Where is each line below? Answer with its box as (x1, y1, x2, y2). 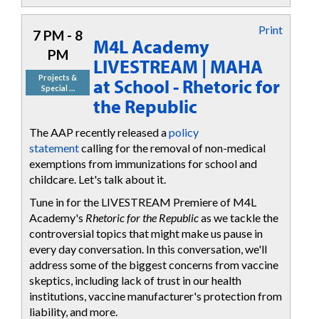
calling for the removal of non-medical (79, 140, 266, 155)
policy (169, 125, 199, 139)
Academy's (29, 211, 85, 225)
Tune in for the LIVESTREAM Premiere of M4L (29, 195, 256, 209)
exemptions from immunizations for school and (29, 156, 257, 170)
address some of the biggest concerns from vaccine (29, 258, 278, 272)
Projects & (38, 73, 77, 83)
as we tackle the (199, 211, 278, 225)
